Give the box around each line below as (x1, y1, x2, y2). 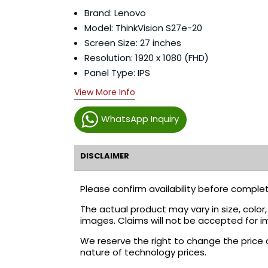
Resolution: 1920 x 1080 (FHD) (84, 51, 209, 64)
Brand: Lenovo (84, 7, 146, 19)
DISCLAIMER (80, 150, 129, 162)
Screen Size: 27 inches (84, 36, 181, 49)
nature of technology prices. (80, 246, 206, 258)
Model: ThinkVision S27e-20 (84, 22, 202, 34)
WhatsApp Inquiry (101, 112, 179, 125)
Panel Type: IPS (84, 66, 150, 79)
